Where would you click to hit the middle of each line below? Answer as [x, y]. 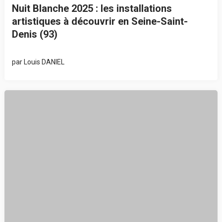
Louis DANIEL [44, 62]
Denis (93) [34, 34]
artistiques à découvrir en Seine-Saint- [100, 21]
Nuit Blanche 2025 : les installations [92, 8]
